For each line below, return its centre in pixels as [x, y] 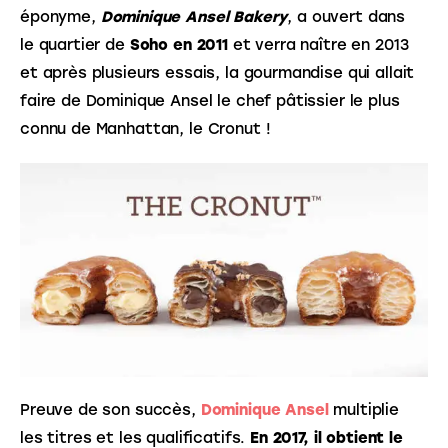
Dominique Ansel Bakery [194, 17]
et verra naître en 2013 [320, 45]
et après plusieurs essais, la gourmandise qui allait [220, 73]
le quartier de [75, 45]
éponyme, [60, 17]
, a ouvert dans [348, 17]
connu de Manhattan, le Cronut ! [145, 129]
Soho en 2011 [178, 45]
